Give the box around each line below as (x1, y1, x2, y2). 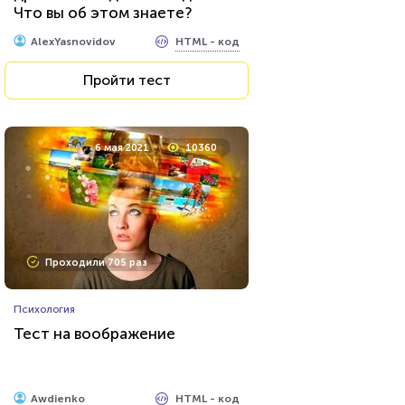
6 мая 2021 (95, 142, 149, 154)
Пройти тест (82, 71, 171, 89)
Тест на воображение (14, 325, 175, 343)
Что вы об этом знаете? (14, 4, 192, 22)
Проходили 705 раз (45, 257, 147, 268)
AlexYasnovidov (31, 35, 116, 48)
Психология (14, 303, 75, 316)
